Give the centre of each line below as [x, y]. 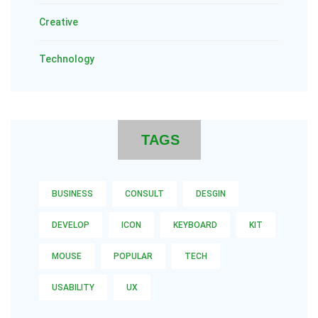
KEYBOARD [195, 225]
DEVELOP [71, 225]
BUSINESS [72, 194]
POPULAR [133, 256]
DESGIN [211, 194]
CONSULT [144, 194]
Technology [67, 59]
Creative [59, 22]
